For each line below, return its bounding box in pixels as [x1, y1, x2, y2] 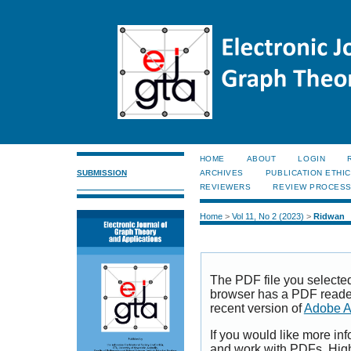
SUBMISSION [77, 168, 127, 177]
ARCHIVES [199, 168, 244, 177]
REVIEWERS [199, 183, 251, 191]
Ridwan [313, 212, 345, 222]
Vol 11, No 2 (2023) [231, 212, 304, 222]
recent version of [209, 302, 304, 316]
